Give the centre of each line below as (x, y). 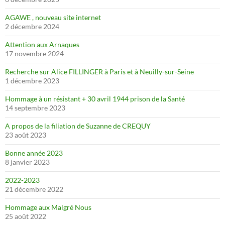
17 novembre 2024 (34, 53)
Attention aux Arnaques (42, 44)
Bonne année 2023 (34, 153)
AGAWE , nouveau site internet (53, 17)
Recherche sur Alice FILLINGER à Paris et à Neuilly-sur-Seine (99, 72)
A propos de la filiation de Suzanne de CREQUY (78, 126)
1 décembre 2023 (32, 81)
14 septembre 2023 (35, 108)
